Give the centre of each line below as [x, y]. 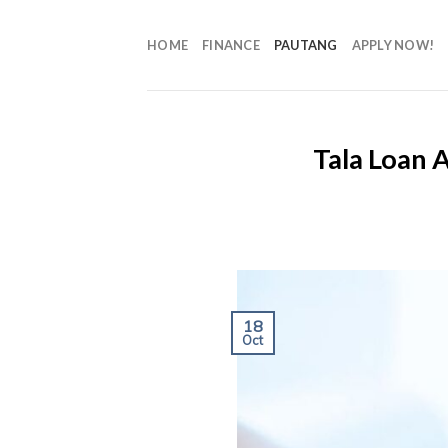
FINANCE [231, 45]
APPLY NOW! [393, 45]
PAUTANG [305, 45]
